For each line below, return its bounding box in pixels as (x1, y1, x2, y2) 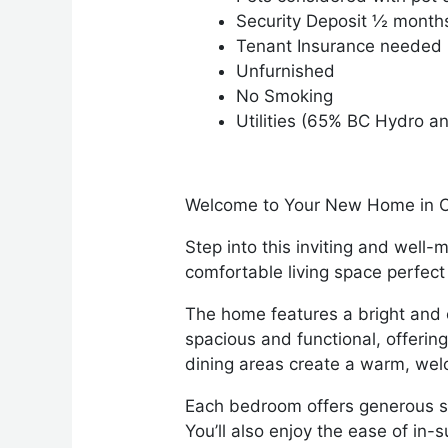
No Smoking (236, 85, 334, 106)
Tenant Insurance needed (236, 35, 443, 56)
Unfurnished (236, 60, 336, 81)
